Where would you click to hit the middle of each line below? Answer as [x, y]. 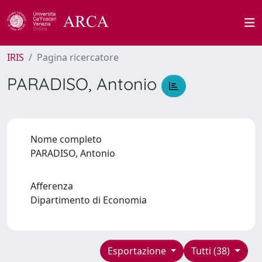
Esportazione [138, 251]
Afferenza [52, 186]
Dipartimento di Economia [91, 200]
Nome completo [66, 139]
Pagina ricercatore [78, 57]
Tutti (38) [212, 251]
